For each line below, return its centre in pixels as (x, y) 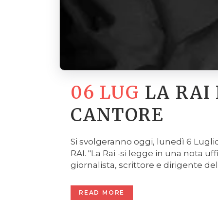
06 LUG (105, 93)
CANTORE (117, 115)
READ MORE (102, 193)
